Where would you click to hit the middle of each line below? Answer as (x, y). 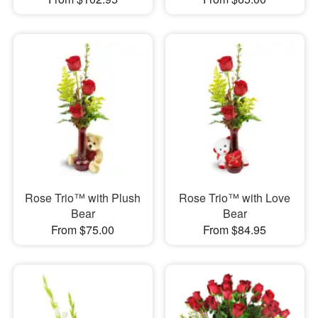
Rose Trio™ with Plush (83, 198)
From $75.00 (83, 230)
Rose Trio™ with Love (235, 198)
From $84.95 (235, 230)
